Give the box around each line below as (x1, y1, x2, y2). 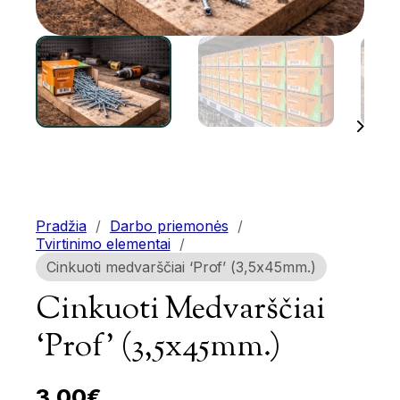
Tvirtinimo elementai (36, 234, 171, 253)
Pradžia (36, 216, 87, 235)
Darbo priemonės (109, 216, 229, 235)
